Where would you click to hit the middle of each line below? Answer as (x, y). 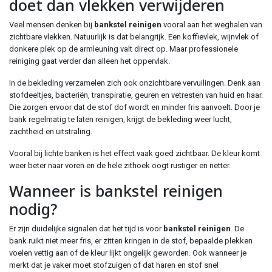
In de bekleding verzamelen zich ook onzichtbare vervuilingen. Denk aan (135, 83)
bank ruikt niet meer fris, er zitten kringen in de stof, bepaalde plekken (131, 241)
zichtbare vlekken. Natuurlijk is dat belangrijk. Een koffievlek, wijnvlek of (134, 37)
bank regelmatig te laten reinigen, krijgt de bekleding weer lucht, (121, 119)
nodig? (33, 209)
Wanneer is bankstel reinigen (116, 191)
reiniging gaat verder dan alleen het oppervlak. (90, 61)
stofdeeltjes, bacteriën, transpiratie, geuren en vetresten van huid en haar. (136, 95)
